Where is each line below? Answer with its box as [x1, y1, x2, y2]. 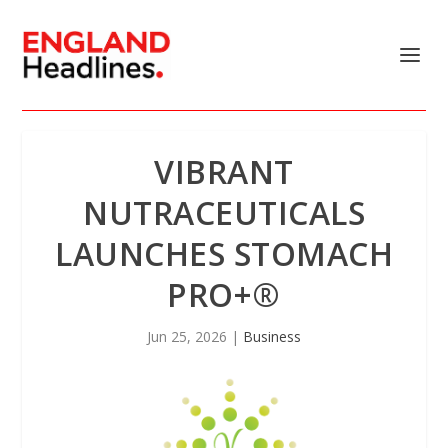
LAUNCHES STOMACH [55, 232, 393, 275]
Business [243, 327, 301, 346]
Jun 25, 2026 [147, 327, 227, 346]
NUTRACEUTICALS [83, 191, 365, 234]
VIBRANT [154, 150, 294, 193]
